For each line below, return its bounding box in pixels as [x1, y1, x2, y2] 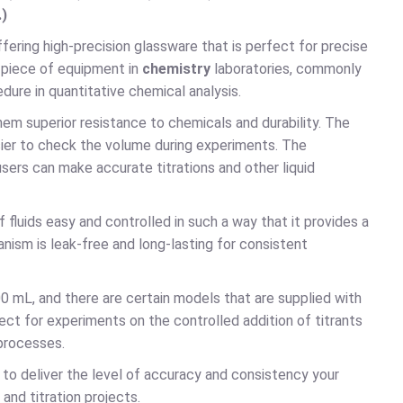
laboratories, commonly [214, 60, 362, 77]
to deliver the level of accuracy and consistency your [3, 366, 339, 383]
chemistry [142, 60, 214, 77]
